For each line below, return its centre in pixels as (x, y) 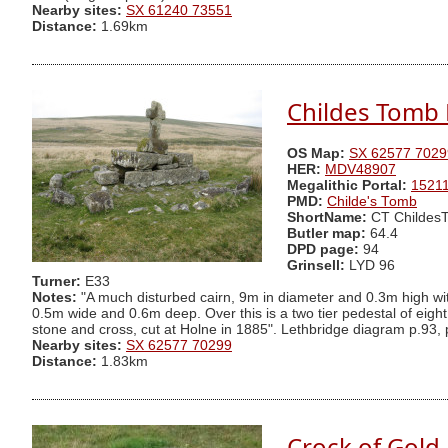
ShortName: (327, 218)
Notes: (54, 298)
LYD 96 (372, 266)
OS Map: (316, 154)
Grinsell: (318, 266)
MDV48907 (360, 170)
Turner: (58, 282)
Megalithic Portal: (347, 186)
